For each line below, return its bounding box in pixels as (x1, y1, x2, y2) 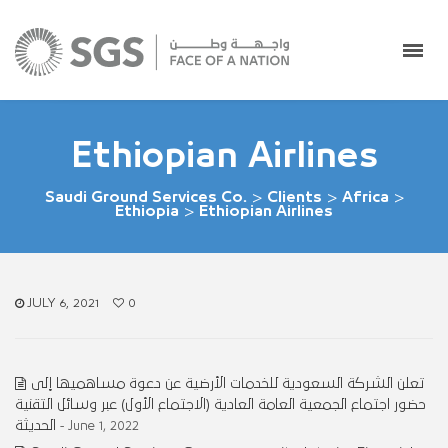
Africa (341, 190, 389, 204)
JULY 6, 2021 (28, 298, 99, 309)
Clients (266, 190, 322, 204)
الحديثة (15, 419, 56, 432)
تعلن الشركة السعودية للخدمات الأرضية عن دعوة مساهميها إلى (31, 377, 425, 390)
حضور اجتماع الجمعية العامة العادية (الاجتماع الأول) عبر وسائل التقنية (15, 398, 426, 411)
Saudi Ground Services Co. (44, 190, 247, 204)
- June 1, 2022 (60, 420, 139, 432)
